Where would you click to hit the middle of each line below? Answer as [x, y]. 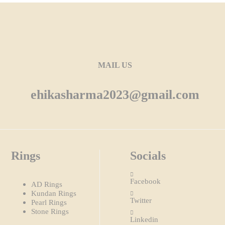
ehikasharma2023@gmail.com [115, 94]
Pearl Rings [49, 202]
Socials [148, 155]
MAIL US [115, 65]
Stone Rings [50, 211]
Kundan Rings [54, 193]
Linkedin [144, 219]
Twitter [141, 200]
